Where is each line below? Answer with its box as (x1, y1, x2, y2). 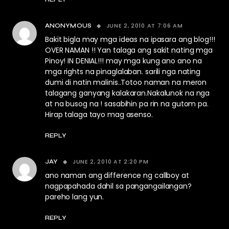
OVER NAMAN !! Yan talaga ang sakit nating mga (45, 45, 213, 55)
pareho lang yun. (45, 192, 104, 202)
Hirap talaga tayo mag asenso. (45, 109, 153, 120)
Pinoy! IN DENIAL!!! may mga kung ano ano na (45, 56, 202, 66)
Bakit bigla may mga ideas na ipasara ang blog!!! (45, 34, 215, 44)
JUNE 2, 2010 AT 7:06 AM (106, 21, 183, 30)
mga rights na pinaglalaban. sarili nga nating (45, 66, 200, 77)
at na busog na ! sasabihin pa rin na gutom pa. (45, 99, 209, 109)
